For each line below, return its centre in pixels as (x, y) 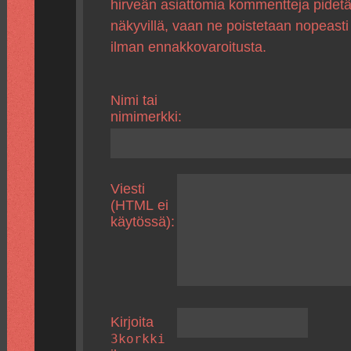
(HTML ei (139, 205)
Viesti (127, 188)
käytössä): (142, 221)
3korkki (138, 339)
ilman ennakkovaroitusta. (188, 47)
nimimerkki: (146, 117)
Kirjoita (132, 322)
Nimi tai (134, 101)
